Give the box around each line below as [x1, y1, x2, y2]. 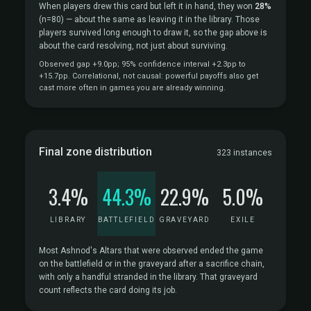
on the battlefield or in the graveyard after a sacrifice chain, [39, 259, 264, 269]
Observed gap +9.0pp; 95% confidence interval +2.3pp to [39, 60, 246, 69]
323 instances [217, 148, 272, 158]
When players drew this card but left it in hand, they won [39, 1, 255, 11]
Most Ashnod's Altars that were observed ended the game [39, 246, 263, 255]
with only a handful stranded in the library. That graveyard [39, 272, 258, 282]
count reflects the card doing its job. [39, 285, 177, 295]
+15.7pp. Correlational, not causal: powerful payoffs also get [39, 72, 258, 81]
